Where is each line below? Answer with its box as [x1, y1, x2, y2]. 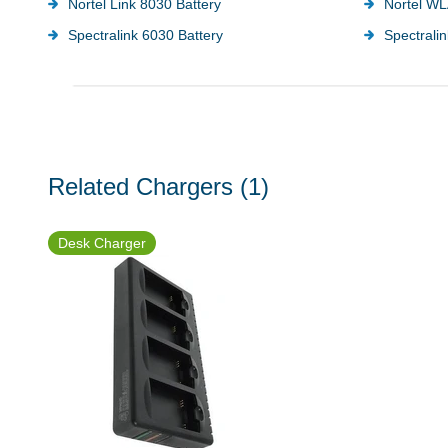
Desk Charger [58, 234, 146, 251]
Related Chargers [48, 172, 233, 200]
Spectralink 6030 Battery [68, 26, 223, 43]
